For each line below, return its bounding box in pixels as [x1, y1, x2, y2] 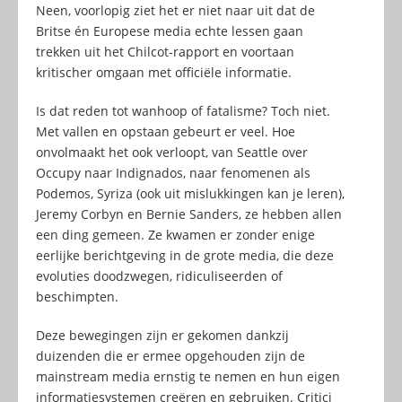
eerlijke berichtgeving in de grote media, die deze [36, 246, 334, 264]
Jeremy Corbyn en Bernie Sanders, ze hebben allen [36, 205, 342, 223]
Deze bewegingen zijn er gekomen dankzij [36, 326, 289, 344]
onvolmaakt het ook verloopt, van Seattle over [36, 143, 308, 161]
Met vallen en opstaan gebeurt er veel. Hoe [36, 122, 295, 140]
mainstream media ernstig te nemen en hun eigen [36, 367, 340, 385]
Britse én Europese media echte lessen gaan [36, 22, 303, 39]
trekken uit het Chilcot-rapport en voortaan [36, 42, 294, 60]
